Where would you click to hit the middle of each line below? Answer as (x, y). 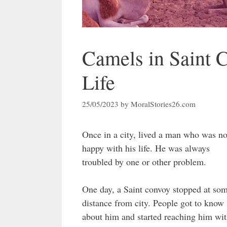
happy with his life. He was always (146, 148)
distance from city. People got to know (153, 202)
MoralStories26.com (163, 104)
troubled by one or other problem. (144, 161)
